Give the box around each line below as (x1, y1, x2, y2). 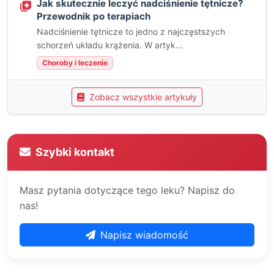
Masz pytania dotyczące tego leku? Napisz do (20, 184, 235, 196)
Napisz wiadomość (100, 229, 188, 241)
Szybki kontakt (35, 146, 114, 158)
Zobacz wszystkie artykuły (87, 92, 197, 102)
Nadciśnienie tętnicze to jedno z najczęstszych (37, 26, 225, 37)
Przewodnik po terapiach (37, 10, 150, 22)
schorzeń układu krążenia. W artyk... (37, 40, 183, 50)
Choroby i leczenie (42, 58, 108, 67)
